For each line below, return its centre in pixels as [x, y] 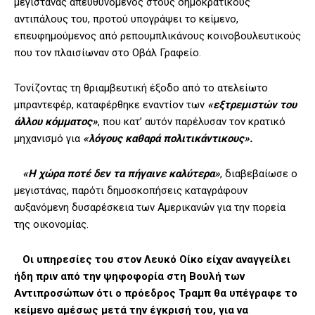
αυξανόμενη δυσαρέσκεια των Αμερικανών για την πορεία [150, 208]
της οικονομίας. [51, 225]
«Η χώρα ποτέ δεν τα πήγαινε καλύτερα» [117, 174]
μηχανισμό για [49, 139]
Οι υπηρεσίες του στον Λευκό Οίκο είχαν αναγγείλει [152, 260]
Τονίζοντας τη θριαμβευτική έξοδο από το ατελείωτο [141, 88]
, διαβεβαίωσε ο [259, 174]
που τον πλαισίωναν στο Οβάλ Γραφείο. [108, 53]
